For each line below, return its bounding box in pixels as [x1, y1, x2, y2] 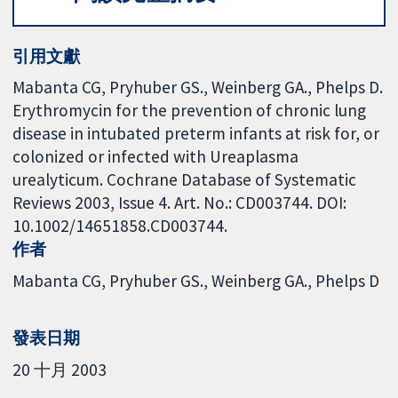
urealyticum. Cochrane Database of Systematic [12, 169, 357, 191]
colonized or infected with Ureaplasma [12, 146, 299, 168]
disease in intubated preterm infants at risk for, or [12, 123, 380, 145]
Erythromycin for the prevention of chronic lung [12, 99, 367, 122]
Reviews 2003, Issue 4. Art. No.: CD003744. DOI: [12, 192, 347, 214]
